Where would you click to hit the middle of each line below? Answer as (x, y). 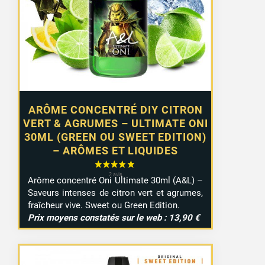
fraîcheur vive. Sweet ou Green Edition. (104, 206)
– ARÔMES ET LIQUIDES (116, 150)
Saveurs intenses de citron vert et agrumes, (116, 193)
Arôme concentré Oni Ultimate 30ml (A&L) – (116, 181)
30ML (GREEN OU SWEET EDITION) (116, 137)
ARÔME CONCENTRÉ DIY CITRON (115, 109)
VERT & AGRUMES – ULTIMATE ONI (115, 123)
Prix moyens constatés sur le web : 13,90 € (114, 218)
